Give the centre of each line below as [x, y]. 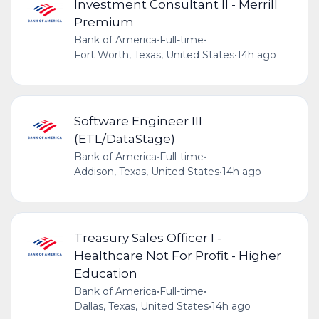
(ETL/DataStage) [124, 138]
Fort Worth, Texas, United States [154, 54]
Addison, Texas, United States [146, 171]
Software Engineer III [138, 120]
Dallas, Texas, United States [141, 307]
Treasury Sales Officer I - [147, 238]
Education [105, 273]
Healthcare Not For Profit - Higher [177, 256]
